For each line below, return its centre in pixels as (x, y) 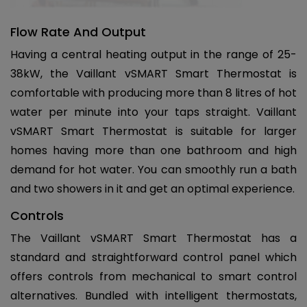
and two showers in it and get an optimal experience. (152, 188)
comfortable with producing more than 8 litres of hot (153, 93)
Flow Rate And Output (78, 32)
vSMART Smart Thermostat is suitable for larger (153, 131)
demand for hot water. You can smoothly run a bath (153, 169)
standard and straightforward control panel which (153, 257)
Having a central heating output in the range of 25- (153, 54)
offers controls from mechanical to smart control (153, 276)
